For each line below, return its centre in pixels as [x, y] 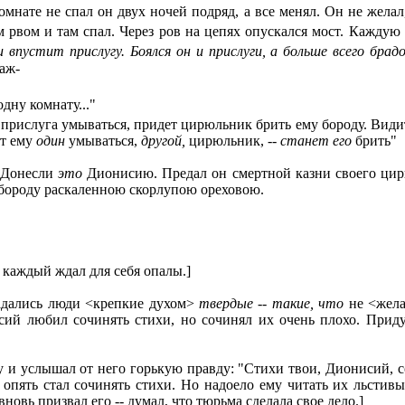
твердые [226, 304]
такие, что [310, 304]
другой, [165, 141]
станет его [318, 141]
